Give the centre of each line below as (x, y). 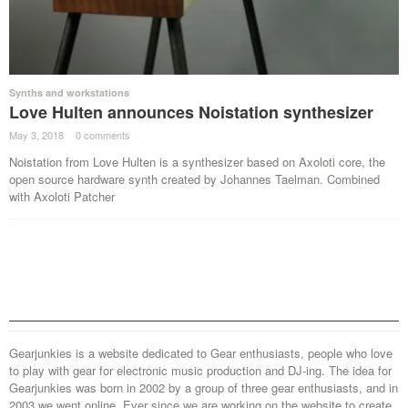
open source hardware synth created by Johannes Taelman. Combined (194, 178)
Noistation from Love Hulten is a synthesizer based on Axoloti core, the (197, 161)
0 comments (103, 134)
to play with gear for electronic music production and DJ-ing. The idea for (200, 370)
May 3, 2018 (36, 134)
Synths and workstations (69, 92)
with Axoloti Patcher (62, 196)
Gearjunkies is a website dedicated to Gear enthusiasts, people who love (201, 352)
